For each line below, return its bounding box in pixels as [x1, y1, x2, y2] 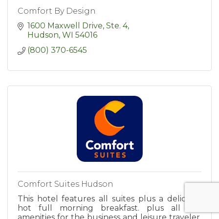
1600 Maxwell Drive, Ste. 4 [27, 21, 128, 30]
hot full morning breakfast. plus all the [18, 203, 201, 213]
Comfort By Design [18, 6, 96, 16]
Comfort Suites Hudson [18, 179, 113, 189]
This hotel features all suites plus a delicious [18, 194, 201, 203]
